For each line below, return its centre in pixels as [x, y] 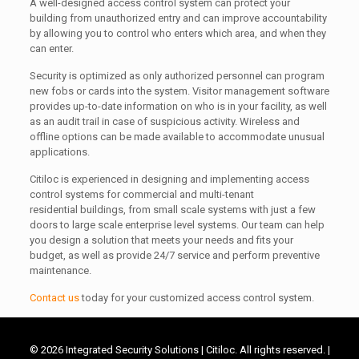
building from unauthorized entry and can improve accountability [178, 18]
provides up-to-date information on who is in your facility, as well [178, 107]
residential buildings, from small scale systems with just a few [172, 210]
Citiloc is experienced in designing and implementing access [169, 179]
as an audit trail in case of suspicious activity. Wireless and [164, 122]
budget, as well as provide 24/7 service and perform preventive [174, 256]
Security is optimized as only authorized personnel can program [177, 76]
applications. [59, 152]
